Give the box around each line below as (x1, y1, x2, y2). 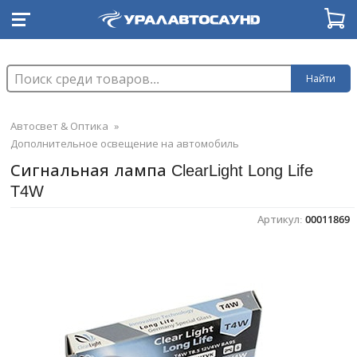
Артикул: (257, 212, 305, 226)
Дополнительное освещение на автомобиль (10, 136, 239, 151)
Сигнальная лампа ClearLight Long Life (10, 159, 313, 181)
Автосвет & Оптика (10, 119, 108, 133)
